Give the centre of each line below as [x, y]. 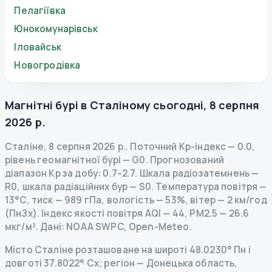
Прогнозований [186, 160]
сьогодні [178, 105]
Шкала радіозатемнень [195, 173]
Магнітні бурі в [46, 105]
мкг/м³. [22, 226]
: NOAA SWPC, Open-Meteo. [126, 226]
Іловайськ [38, 47]
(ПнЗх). [22, 213]
